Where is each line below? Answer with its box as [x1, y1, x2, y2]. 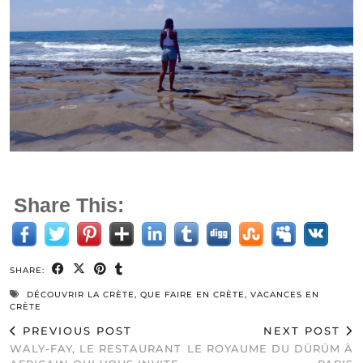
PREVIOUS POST [18, 324, 132, 338]
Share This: [14, 194, 124, 217]
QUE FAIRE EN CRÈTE [140, 289, 245, 301]
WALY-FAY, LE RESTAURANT [10, 342, 181, 356]
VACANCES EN [250, 289, 319, 301]
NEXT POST [263, 324, 345, 338]
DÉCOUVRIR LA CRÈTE [27, 289, 135, 301]
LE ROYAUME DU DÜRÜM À [187, 342, 353, 356]
